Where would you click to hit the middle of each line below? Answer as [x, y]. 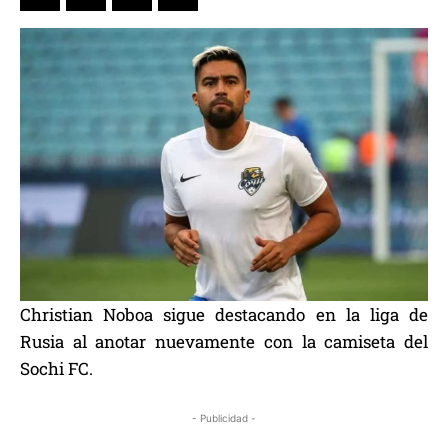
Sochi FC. [56, 368]
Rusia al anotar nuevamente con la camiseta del [224, 341]
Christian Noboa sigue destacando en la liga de [224, 314]
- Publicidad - [224, 417]
